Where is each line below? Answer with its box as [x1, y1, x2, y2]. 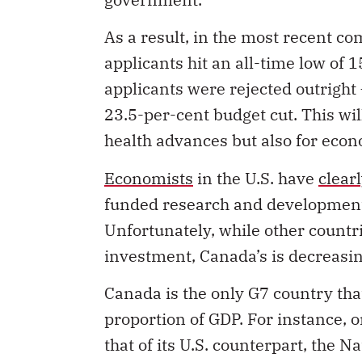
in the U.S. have [193, 166, 318, 189]
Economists [104, 166, 193, 189]
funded [104, 192, 158, 215]
